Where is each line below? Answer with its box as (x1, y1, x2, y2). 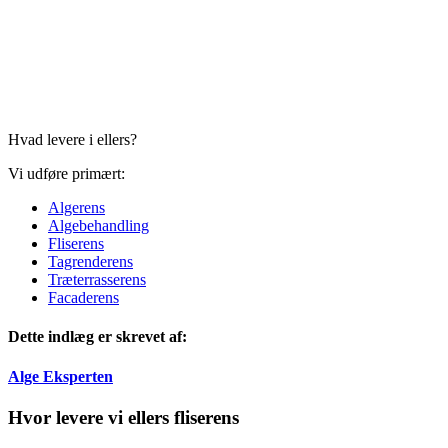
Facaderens (48, 289, 119, 307)
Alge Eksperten (8, 367, 113, 385)
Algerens (48, 199, 105, 217)
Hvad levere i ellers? (8, 131, 137, 149)
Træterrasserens (48, 271, 146, 289)
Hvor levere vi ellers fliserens (8, 406, 239, 428)
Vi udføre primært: (8, 165, 125, 183)
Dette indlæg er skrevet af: (8, 328, 187, 346)
